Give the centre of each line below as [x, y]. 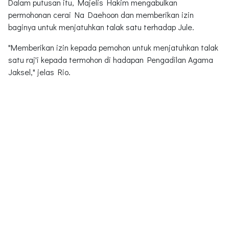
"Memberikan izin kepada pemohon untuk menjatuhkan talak [113, 47]
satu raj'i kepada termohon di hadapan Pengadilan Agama [111, 59]
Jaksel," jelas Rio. [39, 72]
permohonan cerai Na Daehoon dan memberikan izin [101, 14]
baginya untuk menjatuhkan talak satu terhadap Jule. [101, 27]
